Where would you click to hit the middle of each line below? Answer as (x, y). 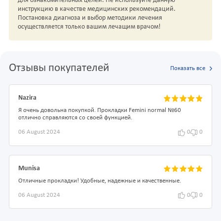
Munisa (29, 168)
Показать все (187, 68)
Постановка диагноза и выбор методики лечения (90, 18)
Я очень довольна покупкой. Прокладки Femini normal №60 (100, 111)
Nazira (27, 98)
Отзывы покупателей (59, 69)
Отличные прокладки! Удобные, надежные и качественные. (100, 181)
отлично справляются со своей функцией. (75, 118)
